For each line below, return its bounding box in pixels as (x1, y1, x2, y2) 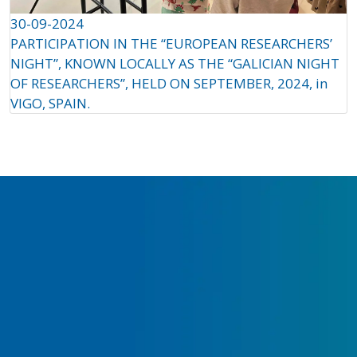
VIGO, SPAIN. (10, 94, 90, 113)
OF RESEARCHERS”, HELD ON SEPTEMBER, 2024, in (10, 74, 328, 93)
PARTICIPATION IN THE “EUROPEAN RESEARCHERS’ (10, 34, 332, 53)
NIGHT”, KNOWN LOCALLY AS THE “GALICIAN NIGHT (10, 54, 339, 73)
